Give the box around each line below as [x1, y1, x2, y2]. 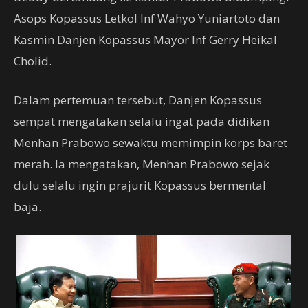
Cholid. [14, 53, 52, 69]
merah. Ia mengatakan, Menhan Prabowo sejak [14, 156, 269, 172]
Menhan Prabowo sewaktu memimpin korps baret [14, 135, 287, 151]
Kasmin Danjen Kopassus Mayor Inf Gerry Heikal [14, 32, 277, 47]
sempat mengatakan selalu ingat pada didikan [14, 113, 269, 129]
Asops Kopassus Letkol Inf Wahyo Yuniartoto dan [14, 10, 280, 26]
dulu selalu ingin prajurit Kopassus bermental [14, 177, 266, 193]
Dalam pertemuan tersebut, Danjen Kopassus [14, 92, 262, 108]
